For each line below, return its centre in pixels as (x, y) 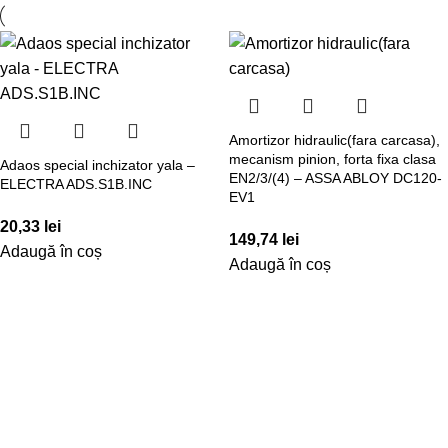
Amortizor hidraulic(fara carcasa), (334, 139)
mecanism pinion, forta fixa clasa (332, 158)
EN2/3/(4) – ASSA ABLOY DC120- (335, 177)
